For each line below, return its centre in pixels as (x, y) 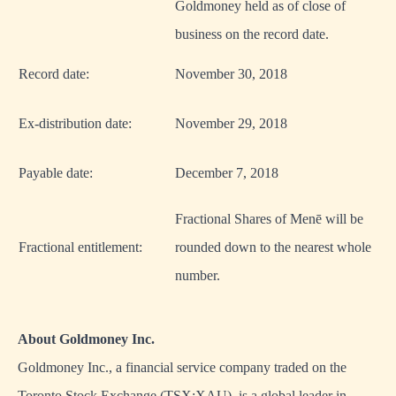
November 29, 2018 (231, 123)
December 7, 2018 (227, 173)
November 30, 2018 (231, 74)
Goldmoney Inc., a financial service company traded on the (182, 367)
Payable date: (56, 173)
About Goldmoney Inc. (86, 339)
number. (198, 275)
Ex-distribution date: (75, 123)
